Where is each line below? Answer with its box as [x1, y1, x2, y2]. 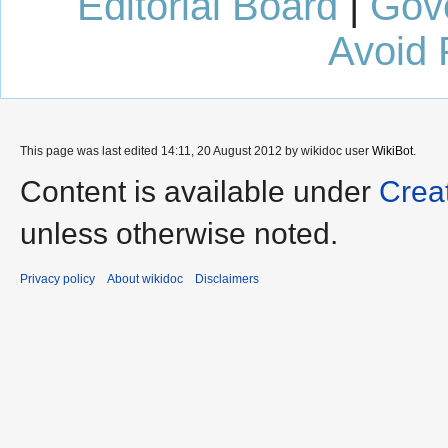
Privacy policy [20, 272, 95, 286]
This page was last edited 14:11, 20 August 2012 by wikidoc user [20, 144, 372, 158]
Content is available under [20, 175, 379, 208]
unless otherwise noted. [20, 217, 338, 250]
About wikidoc [107, 272, 183, 286]
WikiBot [372, 144, 413, 158]
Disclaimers [195, 272, 259, 286]
